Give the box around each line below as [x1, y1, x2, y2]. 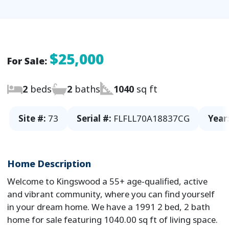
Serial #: [77, 112, 111, 125]
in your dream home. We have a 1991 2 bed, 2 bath [7, 201, 210, 213]
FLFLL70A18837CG [113, 112, 190, 125]
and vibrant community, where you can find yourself [7, 188, 215, 200]
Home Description [7, 157, 91, 170]
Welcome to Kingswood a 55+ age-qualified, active [7, 175, 208, 188]
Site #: [18, 112, 46, 125]
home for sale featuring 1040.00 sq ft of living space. [7, 214, 218, 226]
